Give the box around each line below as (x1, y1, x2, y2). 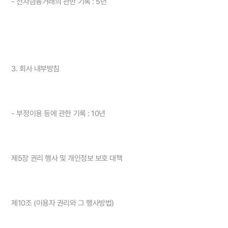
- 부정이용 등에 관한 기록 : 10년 (11, 109, 105, 119)
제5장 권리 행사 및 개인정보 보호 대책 (11, 154, 123, 163)
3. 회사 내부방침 (11, 64, 60, 74)
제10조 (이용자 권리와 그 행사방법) (11, 198, 114, 208)
